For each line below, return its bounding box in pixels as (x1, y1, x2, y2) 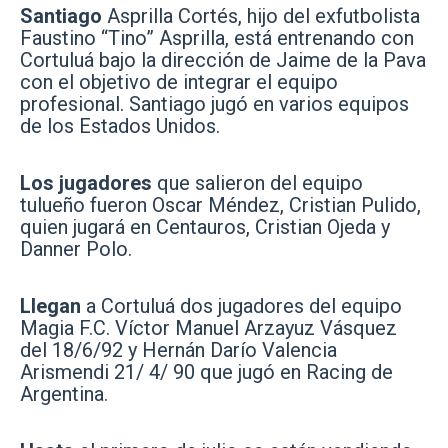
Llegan (20, 294, 86, 318)
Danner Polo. (20, 237, 132, 261)
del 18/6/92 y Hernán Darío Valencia (20, 338, 337, 362)
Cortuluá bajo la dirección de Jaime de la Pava (20, 48, 426, 72)
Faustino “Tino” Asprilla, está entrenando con (20, 26, 414, 50)
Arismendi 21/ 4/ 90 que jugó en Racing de (20, 360, 393, 384)
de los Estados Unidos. (20, 114, 220, 138)
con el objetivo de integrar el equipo (20, 70, 338, 94)
